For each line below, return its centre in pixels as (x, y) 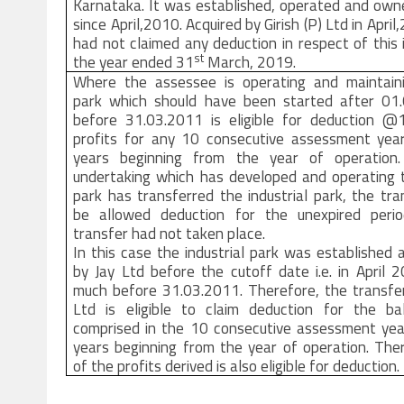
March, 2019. (250, 62)
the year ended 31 (134, 62)
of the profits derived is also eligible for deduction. (237, 366)
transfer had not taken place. (170, 233)
